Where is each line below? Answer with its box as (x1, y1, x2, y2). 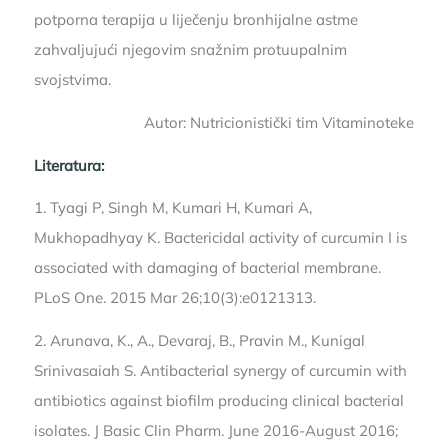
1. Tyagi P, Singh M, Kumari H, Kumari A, (33, 198, 312, 218)
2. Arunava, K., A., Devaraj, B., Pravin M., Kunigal (33, 331, 365, 351)
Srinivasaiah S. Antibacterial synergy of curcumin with (33, 361, 407, 381)
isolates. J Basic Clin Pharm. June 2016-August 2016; (33, 421, 398, 441)
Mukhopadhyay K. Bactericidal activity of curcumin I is (33, 228, 407, 248)
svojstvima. (33, 70, 111, 90)
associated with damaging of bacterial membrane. (33, 258, 381, 278)
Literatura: (33, 155, 104, 175)
